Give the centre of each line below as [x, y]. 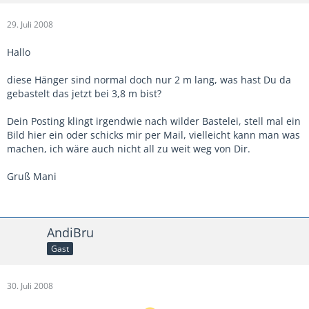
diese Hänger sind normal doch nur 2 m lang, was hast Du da [149, 79]
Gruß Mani [32, 176]
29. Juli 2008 [30, 24]
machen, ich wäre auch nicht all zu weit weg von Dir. [129, 148]
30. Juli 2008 [30, 286]
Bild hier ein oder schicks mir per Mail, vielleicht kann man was [153, 134]
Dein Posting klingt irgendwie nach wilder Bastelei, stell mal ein [154, 121]
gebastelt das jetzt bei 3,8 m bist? [84, 93]
